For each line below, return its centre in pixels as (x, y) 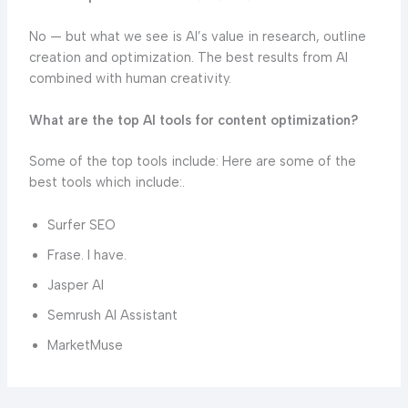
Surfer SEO (81, 224)
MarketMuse (85, 345)
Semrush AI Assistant (112, 315)
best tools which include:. (107, 183)
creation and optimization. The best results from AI (188, 58)
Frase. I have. (87, 255)
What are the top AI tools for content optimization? (193, 121)
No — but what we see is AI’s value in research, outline (197, 37)
